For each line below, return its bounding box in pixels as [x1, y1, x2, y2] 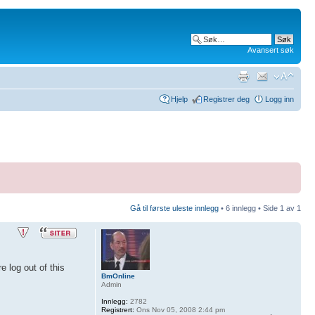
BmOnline [101, 272, 135, 280]
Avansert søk [247, 46, 294, 54]
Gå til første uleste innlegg [130, 204, 219, 212]
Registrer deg [203, 94, 250, 103]
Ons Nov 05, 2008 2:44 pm [134, 306, 225, 314]
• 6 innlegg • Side [219, 204, 280, 212]
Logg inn [265, 94, 294, 103]
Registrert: [101, 306, 134, 314]
